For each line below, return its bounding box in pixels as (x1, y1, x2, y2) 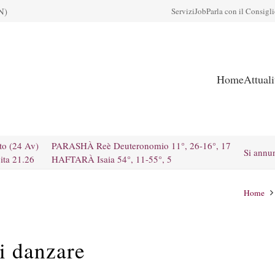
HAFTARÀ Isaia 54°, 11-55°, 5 (52, 153, 172, 165)
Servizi (171, 6, 195, 17)
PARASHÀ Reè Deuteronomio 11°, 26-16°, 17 (52, 139, 231, 152)
